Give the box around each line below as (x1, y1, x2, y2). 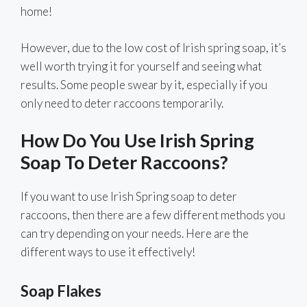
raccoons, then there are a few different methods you (21, 208, 285, 223)
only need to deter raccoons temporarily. (21, 95, 223, 110)
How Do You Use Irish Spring (21, 129, 254, 152)
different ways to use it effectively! (21, 245, 195, 260)
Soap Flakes (21, 281, 101, 300)
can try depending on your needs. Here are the (21, 226, 249, 241)
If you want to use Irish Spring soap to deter (21, 189, 237, 204)
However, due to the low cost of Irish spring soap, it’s (21, 40, 286, 55)
